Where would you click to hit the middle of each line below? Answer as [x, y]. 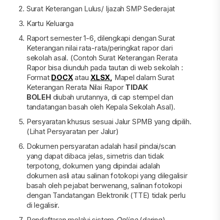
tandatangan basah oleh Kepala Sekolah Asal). [101, 107]
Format [39, 77]
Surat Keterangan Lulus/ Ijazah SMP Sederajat [101, 9]
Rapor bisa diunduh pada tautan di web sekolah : [105, 68]
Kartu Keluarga [50, 23]
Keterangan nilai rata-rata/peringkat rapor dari [99, 48]
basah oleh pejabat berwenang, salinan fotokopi [104, 185]
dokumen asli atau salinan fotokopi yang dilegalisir [107, 176]
